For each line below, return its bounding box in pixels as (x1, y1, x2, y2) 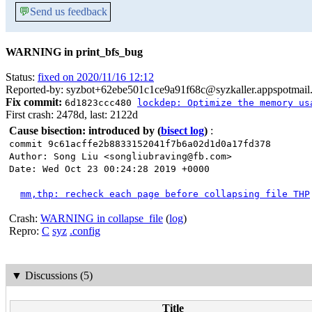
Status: (6, 71, 38, 83)
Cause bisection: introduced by (9, 125, 155, 136)
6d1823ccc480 (65, 97, 137, 108)
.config (70, 225, 100, 237)
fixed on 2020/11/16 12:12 (38, 71, 154, 83)
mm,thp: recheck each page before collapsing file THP (20, 189, 310, 199)
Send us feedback (30, 6, 107, 17)
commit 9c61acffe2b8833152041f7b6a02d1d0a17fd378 (9, 139, 271, 149)
